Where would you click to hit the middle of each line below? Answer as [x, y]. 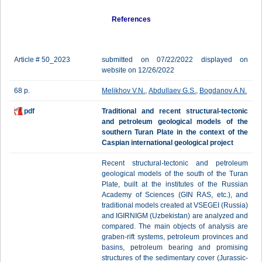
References [131, 19]
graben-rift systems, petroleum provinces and [175, 237]
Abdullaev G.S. [172, 91]
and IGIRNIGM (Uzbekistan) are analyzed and [175, 216]
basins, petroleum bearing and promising [175, 247]
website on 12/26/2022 [138, 70]
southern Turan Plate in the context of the [175, 132]
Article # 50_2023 [42, 60]
